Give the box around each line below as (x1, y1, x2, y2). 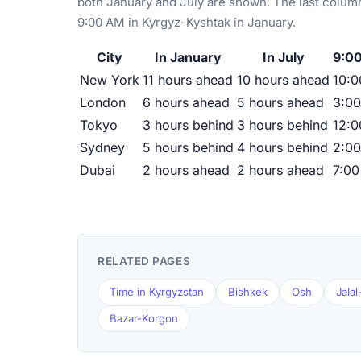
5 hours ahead (237, 94, 324, 111)
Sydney (80, 139, 125, 156)
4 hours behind (237, 139, 328, 156)
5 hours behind (143, 139, 234, 156)
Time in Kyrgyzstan (110, 285, 204, 299)
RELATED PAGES (98, 255, 191, 268)
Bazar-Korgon (110, 312, 178, 326)
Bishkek (228, 285, 268, 299)
